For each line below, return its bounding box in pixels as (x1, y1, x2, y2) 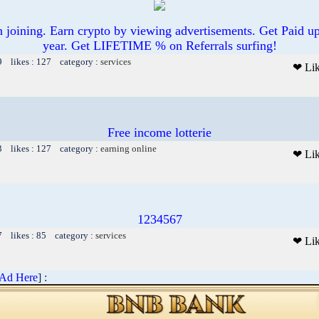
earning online (100, 142, 157, 154)
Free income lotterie (108, 125, 211, 140)
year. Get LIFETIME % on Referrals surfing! (42, 38, 277, 53)
